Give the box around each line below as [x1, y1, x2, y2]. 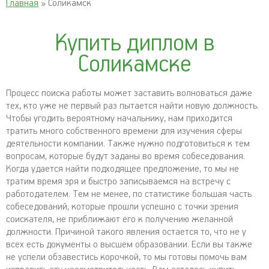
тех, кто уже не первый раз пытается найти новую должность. [6, 100, 259, 112]
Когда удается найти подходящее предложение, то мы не [6, 163, 239, 175]
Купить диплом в [54, 30, 215, 57]
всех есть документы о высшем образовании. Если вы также [6, 239, 252, 250]
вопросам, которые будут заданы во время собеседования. [6, 151, 245, 162]
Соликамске [77, 51, 192, 78]
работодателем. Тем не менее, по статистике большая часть [6, 189, 252, 200]
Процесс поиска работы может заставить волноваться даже [6, 88, 252, 99]
